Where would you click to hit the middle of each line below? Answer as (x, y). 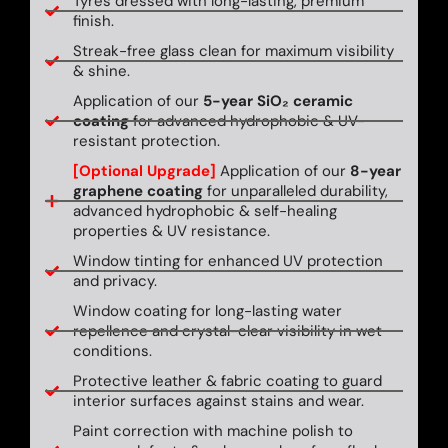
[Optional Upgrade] (144, 171)
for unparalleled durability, (295, 191)
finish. (93, 21)
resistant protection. (146, 141)
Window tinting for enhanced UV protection (227, 261)
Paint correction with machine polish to (212, 431)
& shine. (101, 71)
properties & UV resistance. (171, 231)
